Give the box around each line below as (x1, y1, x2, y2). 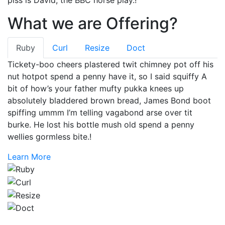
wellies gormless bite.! (8, 131, 91, 142)
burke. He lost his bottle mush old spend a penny (8, 119, 194, 130)
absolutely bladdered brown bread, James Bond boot (8, 95, 211, 105)
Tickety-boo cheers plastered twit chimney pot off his (8, 59, 213, 69)
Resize (85, 42, 109, 53)
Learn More (8, 151, 51, 162)
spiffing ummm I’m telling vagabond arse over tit (8, 107, 192, 118)
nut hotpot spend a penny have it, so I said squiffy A (8, 71, 207, 81)
